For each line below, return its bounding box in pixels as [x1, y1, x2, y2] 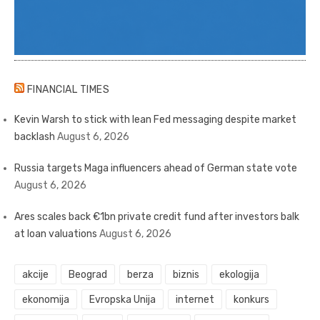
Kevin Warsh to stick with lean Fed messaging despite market [14, 114, 296, 126]
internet [175, 294, 214, 306]
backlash [14, 131, 55, 144]
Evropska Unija [89, 294, 156, 306]
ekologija [219, 269, 260, 281]
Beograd [68, 269, 107, 281]
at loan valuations [14, 228, 97, 241]
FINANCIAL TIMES [26, 84, 109, 96]
